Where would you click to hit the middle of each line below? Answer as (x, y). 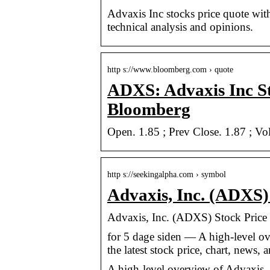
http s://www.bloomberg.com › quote (170, 69)
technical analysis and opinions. (180, 27)
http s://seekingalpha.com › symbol (167, 174)
